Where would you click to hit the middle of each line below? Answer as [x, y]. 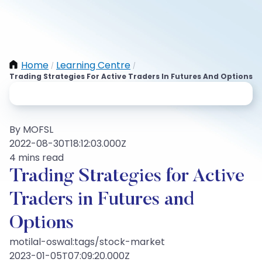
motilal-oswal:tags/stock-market [87, 242]
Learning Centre [93, 65]
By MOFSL [31, 130]
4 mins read [37, 158]
